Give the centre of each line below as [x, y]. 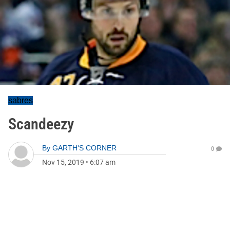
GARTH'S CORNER [84, 148]
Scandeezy [41, 124]
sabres [21, 100]
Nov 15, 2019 [63, 162]
